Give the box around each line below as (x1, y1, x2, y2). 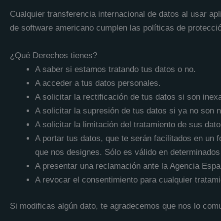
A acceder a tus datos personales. (35, 78, 161, 88)
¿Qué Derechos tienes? (10, 50, 97, 60)
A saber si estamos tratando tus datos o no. (35, 64, 196, 74)
